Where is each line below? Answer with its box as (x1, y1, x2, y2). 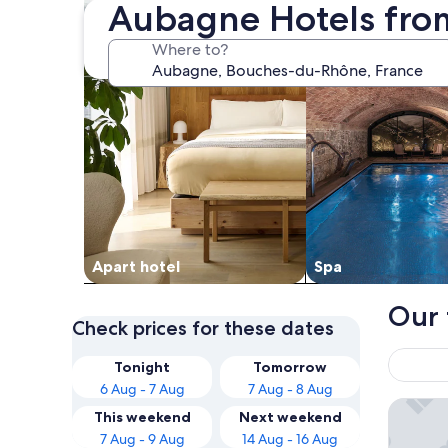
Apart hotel (92, 255, 180, 276)
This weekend (93, 407, 191, 426)
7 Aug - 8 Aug (247, 379, 333, 398)
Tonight (114, 357, 170, 376)
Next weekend (238, 407, 342, 426)
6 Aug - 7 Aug (99, 379, 185, 398)
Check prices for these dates (72, 315, 334, 340)
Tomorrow (253, 357, 327, 376)
